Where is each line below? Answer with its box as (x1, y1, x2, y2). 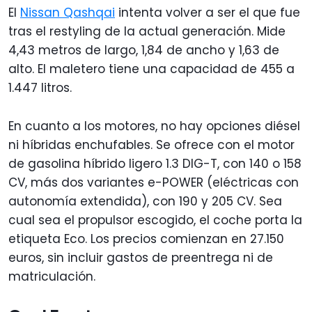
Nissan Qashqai (20, 4, 115, 22)
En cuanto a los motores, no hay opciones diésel (8, 118, 300, 135)
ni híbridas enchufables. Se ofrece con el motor (8, 136, 295, 154)
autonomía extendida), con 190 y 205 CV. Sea (8, 193, 282, 210)
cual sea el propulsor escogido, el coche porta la (8, 212, 302, 229)
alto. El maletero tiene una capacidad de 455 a (8, 61, 295, 78)
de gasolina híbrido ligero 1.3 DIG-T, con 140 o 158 (8, 155, 302, 173)
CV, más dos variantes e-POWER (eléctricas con (8, 174, 299, 192)
